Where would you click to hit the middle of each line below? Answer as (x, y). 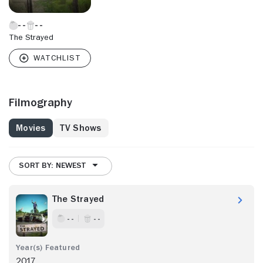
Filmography (41, 102)
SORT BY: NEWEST (52, 165)
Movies (31, 128)
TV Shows (80, 128)
